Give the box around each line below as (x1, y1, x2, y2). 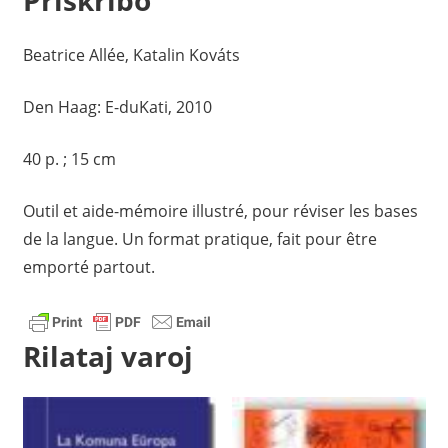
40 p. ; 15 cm (22, 148, 116, 171)
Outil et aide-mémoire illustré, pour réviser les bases (22, 200, 418, 223)
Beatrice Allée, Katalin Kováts (22, 44, 240, 67)
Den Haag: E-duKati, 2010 (22, 96, 212, 119)
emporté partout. (22, 256, 155, 279)
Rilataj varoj (22, 336, 193, 375)
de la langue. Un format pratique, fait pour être (22, 228, 377, 251)
